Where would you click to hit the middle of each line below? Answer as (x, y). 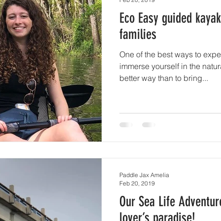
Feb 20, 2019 (137, 183)
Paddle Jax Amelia (144, 175)
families (138, 34)
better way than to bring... (164, 78)
